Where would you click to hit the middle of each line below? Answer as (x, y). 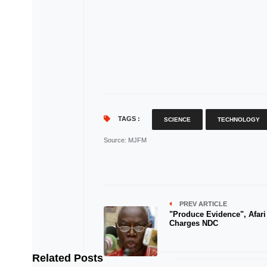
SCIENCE (177, 119)
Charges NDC (193, 223)
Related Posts (67, 258)
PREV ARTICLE (202, 204)
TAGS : (128, 119)
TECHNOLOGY (238, 119)
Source (114, 140)
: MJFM (135, 140)
